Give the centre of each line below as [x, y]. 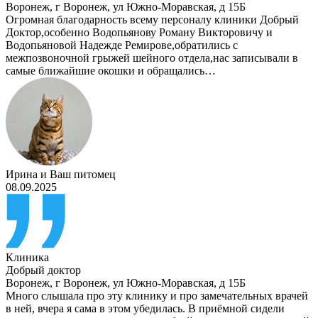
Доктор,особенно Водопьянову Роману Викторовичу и [139, 33]
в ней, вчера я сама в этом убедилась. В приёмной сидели [145, 309]
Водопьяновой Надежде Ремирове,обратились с [122, 45]
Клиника [27, 258]
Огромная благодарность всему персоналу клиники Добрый [152, 20]
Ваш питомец [83, 175]
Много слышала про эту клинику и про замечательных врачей [157, 296]
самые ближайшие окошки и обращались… [111, 71]
